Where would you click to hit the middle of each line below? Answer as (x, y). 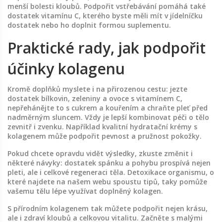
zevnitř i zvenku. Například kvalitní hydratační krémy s (102, 127)
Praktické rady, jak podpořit (107, 48)
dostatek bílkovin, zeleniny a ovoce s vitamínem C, (95, 98)
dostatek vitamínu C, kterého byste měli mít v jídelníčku (105, 16)
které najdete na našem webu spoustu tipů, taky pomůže (107, 182)
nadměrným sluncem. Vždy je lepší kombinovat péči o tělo (108, 117)
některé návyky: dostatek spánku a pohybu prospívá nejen (109, 163)
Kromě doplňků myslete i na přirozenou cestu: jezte (97, 89)
